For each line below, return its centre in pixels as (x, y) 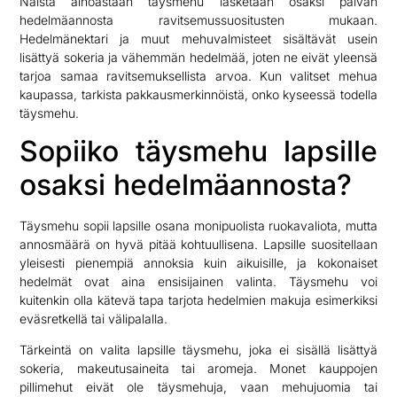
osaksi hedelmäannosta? (186, 185)
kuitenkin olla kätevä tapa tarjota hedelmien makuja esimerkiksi (198, 300)
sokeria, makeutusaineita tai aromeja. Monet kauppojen (198, 369)
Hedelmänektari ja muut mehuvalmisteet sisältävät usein (198, 38)
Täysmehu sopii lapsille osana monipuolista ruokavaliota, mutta (198, 226)
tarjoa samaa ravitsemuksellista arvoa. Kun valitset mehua (198, 75)
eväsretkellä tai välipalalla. (94, 319)
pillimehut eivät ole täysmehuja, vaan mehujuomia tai (198, 387)
